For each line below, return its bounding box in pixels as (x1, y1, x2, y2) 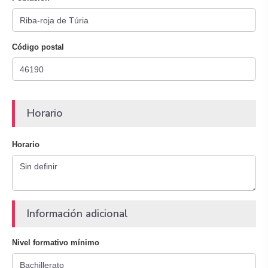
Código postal (12, 42, 64, 51)
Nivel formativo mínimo (12, 238, 99, 247)
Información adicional (27, 206, 128, 221)
